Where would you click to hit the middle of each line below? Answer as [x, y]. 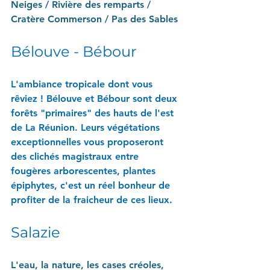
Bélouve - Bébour [74, 51]
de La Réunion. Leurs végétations [87, 127]
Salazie [36, 232]
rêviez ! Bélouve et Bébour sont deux [96, 98]
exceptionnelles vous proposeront [89, 142]
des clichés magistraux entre [76, 156]
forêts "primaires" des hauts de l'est [94, 113]
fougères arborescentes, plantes [85, 171]
